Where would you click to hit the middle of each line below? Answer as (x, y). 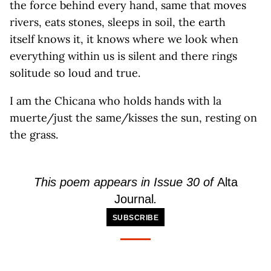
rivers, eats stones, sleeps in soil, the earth (118, 22)
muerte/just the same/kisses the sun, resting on (133, 118)
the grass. (34, 135)
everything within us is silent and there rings (123, 56)
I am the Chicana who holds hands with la (116, 101)
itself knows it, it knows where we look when (124, 39)
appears (115, 182)
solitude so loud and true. (75, 73)
